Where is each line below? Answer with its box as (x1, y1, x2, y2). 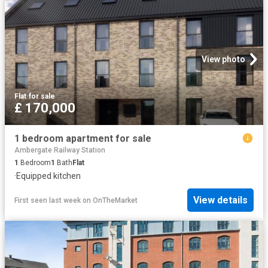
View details (193, 194, 248, 206)
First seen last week (14, 196, 81, 205)
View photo (202, 54, 245, 65)
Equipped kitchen (16, 171, 81, 181)
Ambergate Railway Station (14, 146, 105, 155)
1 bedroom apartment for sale (14, 133, 151, 145)
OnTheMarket (93, 196, 138, 205)
